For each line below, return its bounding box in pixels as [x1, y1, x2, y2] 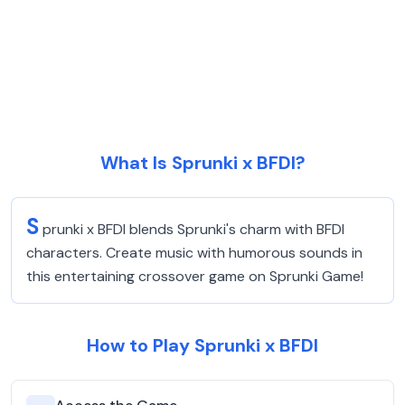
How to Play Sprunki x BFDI [87, 334, 318, 357]
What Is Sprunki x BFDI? [99, 151, 306, 174]
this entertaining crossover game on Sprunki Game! [26, 267, 363, 286]
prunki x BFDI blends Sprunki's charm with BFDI [42, 220, 344, 239]
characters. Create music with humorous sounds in [26, 243, 363, 262]
